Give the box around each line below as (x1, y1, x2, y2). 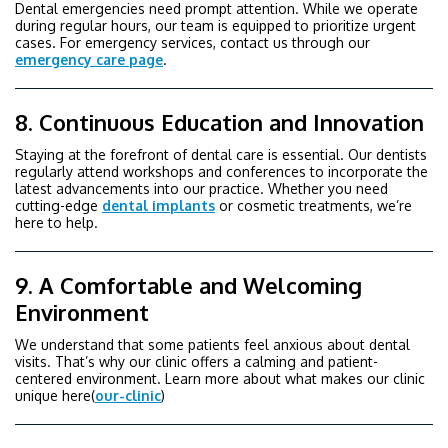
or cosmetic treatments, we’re (215, 196, 412, 214)
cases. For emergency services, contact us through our (15, 33, 370, 51)
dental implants (102, 196, 215, 214)
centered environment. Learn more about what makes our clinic (15, 369, 425, 387)
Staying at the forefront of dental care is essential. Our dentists (15, 145, 427, 163)
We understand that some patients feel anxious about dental (15, 335, 410, 353)
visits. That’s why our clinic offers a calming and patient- (15, 352, 378, 370)
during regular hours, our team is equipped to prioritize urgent (15, 16, 416, 34)
